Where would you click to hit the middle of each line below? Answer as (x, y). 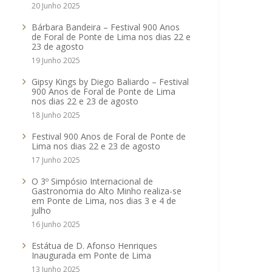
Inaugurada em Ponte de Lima (91, 255)
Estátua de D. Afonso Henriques (94, 246)
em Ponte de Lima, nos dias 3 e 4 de (104, 201)
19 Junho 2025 (56, 60)
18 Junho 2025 (56, 115)
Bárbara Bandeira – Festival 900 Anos (106, 27)
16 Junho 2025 (56, 224)
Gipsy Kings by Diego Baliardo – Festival (110, 82)
